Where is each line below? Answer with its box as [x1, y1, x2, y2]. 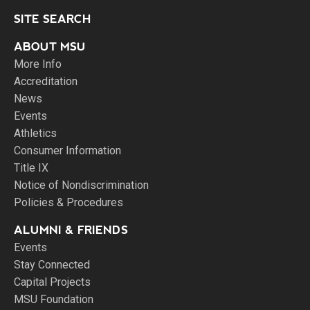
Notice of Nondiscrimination [14, 179, 149, 192]
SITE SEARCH [14, 12, 91, 26]
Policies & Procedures [14, 196, 123, 209]
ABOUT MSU [14, 40, 86, 53]
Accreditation [14, 75, 77, 88]
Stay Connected [14, 258, 90, 271]
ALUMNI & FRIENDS [14, 224, 128, 237]
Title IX [14, 161, 48, 174]
